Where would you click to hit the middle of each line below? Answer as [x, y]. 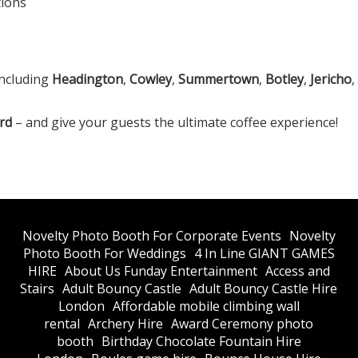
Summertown [219, 79]
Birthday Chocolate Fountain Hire [201, 341]
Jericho [331, 79]
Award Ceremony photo [243, 323]
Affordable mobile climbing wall [206, 306]
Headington [88, 79]
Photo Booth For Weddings [104, 253]
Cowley [151, 79]
